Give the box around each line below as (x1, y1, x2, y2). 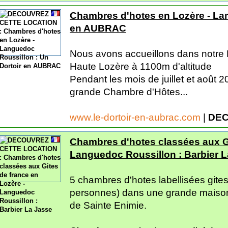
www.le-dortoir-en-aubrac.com (70, 111, 203, 123)
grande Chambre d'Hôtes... (70, 86, 188, 97)
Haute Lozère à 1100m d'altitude (70, 61, 212, 72)
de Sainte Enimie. (70, 199, 147, 211)
